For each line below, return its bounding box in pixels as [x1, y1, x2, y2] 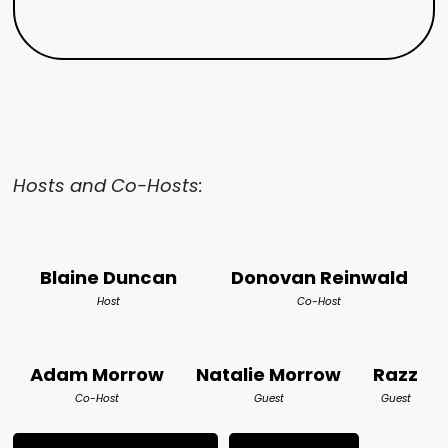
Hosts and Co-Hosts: [13, 172, 204, 198]
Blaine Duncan [40, 264, 178, 290]
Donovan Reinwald [230, 264, 408, 290]
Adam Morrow [29, 362, 164, 388]
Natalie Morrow [196, 362, 341, 388]
